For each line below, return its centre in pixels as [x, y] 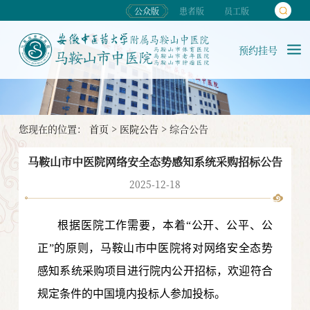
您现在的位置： [54, 128]
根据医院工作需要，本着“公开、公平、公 [165, 226]
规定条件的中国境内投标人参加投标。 [132, 294]
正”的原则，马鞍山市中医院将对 [121, 248]
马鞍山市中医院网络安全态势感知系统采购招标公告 [155, 162]
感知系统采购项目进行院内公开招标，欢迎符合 [155, 271]
